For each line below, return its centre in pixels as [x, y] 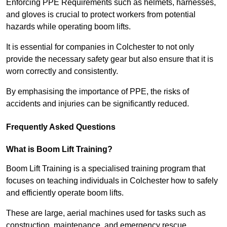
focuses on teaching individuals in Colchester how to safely [112, 181]
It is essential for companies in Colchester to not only [100, 47]
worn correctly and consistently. [62, 71]
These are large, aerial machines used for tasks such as [106, 213]
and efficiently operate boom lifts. [65, 193]
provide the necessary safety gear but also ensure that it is [110, 59]
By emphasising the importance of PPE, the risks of [98, 92]
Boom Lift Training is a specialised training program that [106, 169]
